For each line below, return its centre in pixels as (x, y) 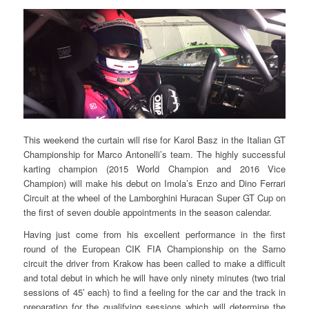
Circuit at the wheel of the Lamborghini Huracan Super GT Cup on (154, 197)
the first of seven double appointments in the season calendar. (147, 212)
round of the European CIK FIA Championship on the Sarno (154, 248)
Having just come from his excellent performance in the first (154, 234)
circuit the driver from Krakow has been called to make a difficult (154, 263)
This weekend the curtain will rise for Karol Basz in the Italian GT (154, 139)
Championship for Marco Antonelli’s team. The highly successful (154, 154)
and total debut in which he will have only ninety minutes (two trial (154, 277)
